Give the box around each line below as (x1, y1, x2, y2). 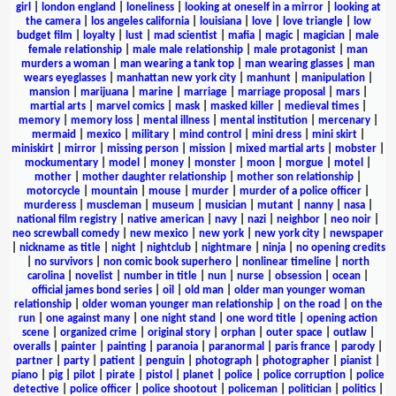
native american (127, 213, 204, 225)
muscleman (86, 199, 141, 211)
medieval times (284, 100, 359, 112)
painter (61, 340, 96, 353)
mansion (28, 86, 70, 98)
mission (189, 142, 225, 155)
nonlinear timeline (242, 255, 331, 268)
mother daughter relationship (82, 171, 226, 183)
